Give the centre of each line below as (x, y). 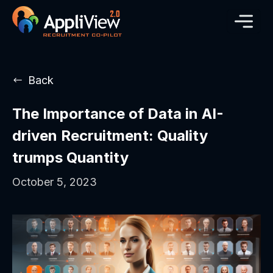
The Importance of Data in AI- (118, 114)
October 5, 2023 (55, 182)
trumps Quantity (70, 158)
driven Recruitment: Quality (110, 136)
